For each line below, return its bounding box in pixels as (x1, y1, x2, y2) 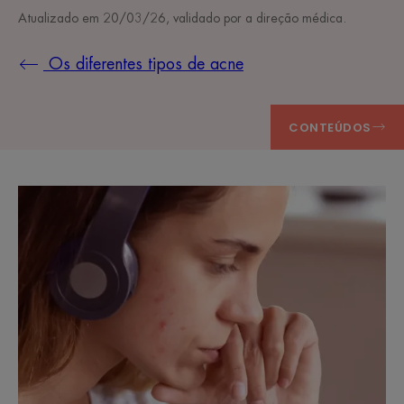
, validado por (166, 12, 245, 24)
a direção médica (245, 12, 343, 24)
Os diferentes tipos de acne (43, 56, 243, 72)
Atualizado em (18, 12, 103, 24)
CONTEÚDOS (289, 118, 372, 136)
